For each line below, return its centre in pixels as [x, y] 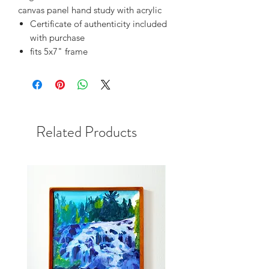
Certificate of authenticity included [98, 23]
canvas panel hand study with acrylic [90, 10]
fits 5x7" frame [59, 51]
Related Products [86, 132]
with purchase [57, 37]
